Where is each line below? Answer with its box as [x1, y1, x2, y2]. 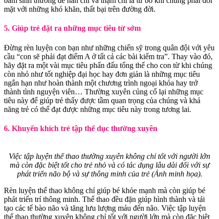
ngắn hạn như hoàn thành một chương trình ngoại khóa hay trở [4, 78, 197, 87]
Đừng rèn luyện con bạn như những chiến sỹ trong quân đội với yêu [4, 43, 215, 52]
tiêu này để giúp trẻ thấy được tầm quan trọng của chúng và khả [4, 96, 200, 105]
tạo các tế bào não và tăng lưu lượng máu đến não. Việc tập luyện [4, 204, 206, 213]
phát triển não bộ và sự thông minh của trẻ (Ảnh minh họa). [17, 170, 202, 178]
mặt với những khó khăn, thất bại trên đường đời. [4, 4, 155, 13]
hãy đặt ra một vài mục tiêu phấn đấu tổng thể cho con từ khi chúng [4, 61, 212, 69]
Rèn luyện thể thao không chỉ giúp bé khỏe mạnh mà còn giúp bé [4, 186, 205, 195]
